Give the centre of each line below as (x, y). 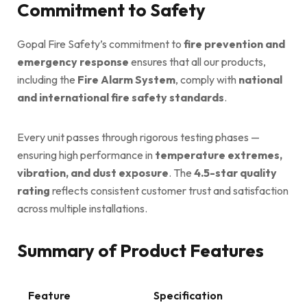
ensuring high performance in (86, 155)
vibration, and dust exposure (93, 172)
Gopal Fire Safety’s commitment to (100, 44)
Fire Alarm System (126, 79)
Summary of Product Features (140, 250)
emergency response (73, 61)
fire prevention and (234, 44)
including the (47, 79)
